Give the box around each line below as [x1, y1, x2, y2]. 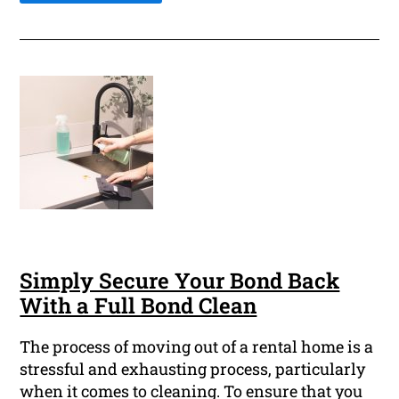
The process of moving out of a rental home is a [20, 336, 374, 358]
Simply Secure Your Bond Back [20, 266, 340, 296]
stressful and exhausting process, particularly [20, 358, 366, 380]
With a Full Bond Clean [20, 291, 257, 321]
